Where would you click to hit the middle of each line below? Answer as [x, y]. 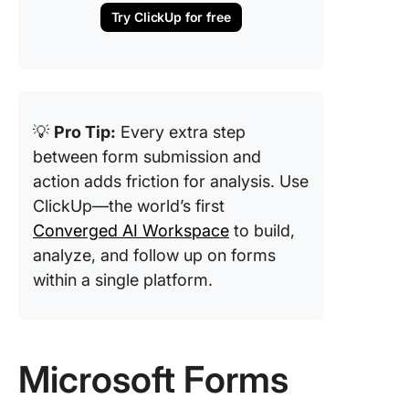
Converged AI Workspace [131, 231]
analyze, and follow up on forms [154, 255]
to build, [262, 231]
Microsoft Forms [153, 379]
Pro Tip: [85, 132]
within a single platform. [125, 280]
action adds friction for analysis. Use [171, 181]
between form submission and [147, 157]
